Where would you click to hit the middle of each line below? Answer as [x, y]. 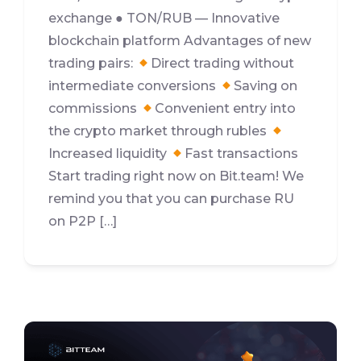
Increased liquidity [109, 154]
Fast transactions [242, 154]
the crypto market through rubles [159, 131]
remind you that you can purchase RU [171, 199]
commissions [94, 109]
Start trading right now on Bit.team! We [176, 176]
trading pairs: [92, 64]
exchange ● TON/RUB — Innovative [164, 19]
